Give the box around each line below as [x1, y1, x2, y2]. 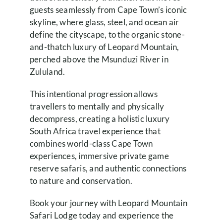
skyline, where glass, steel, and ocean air [29, 16, 179, 27]
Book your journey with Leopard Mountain [29, 197, 187, 208]
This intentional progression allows [29, 88, 158, 99]
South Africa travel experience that [29, 125, 161, 136]
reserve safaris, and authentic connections [29, 163, 187, 173]
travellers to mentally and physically [29, 101, 165, 111]
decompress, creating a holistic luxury [29, 113, 170, 124]
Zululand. [29, 66, 65, 77]
